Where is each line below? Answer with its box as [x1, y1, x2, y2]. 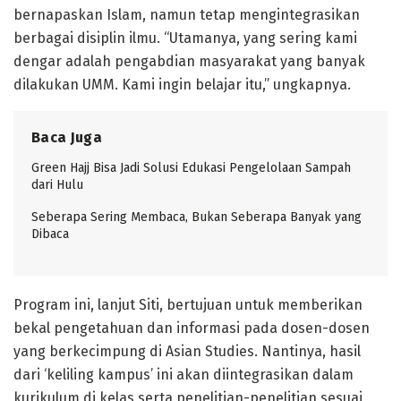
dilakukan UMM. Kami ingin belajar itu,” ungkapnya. [13, 75, 351, 93]
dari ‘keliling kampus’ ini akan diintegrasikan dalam [13, 365, 354, 383]
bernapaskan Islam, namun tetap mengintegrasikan [13, 5, 360, 23]
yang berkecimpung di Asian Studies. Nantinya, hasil [13, 342, 361, 360]
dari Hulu [31, 176, 83, 192]
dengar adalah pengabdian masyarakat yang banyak [13, 52, 365, 70]
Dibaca [31, 226, 69, 242]
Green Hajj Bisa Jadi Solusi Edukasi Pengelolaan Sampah [31, 159, 351, 175]
